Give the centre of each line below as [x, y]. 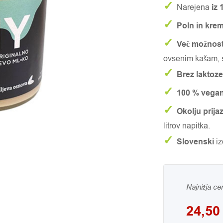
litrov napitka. [187, 126]
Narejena [193, 7]
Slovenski [196, 142]
